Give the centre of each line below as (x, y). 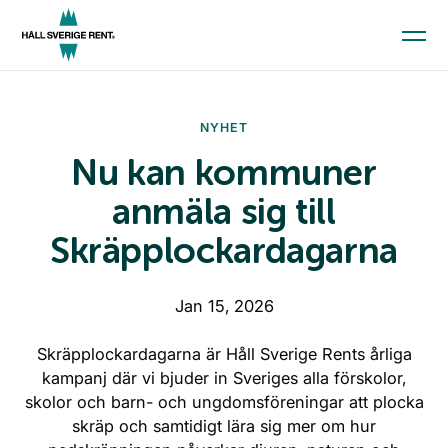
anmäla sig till (224, 211)
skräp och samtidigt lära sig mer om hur (224, 426)
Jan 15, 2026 (224, 306)
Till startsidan (69, 302)
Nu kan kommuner (224, 172)
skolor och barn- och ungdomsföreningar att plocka (224, 402)
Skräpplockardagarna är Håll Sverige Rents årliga (224, 354)
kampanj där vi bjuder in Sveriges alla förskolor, (224, 378)
